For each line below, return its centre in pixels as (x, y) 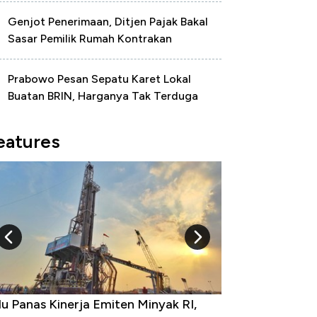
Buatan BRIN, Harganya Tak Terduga (103, 96)
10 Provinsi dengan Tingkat (125, 304)
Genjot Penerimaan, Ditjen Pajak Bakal (108, 22)
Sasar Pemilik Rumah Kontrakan (90, 39)
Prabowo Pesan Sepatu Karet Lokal (99, 79)
